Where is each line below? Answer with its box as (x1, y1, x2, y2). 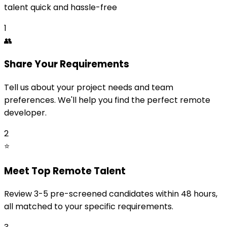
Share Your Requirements (4, 57, 129, 71)
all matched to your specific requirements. (4, 201, 173, 213)
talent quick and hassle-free (4, 2, 117, 14)
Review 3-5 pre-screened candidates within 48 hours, (4, 188, 217, 200)
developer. (4, 106, 47, 119)
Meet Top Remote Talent (4, 164, 126, 178)
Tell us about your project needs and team (4, 81, 173, 93)
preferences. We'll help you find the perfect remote (4, 94, 210, 106)
